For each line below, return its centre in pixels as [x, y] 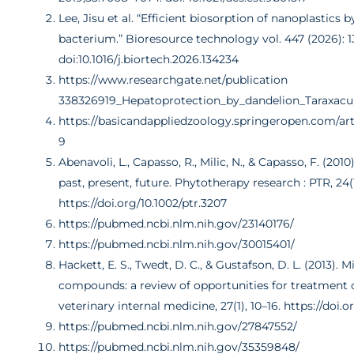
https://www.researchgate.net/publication [173, 79]
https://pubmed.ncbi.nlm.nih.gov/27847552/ [178, 326]
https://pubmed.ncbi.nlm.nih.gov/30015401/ [179, 244]
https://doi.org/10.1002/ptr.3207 [145, 203]
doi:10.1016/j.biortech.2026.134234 [149, 59]
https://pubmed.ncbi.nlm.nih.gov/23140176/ [177, 223]
